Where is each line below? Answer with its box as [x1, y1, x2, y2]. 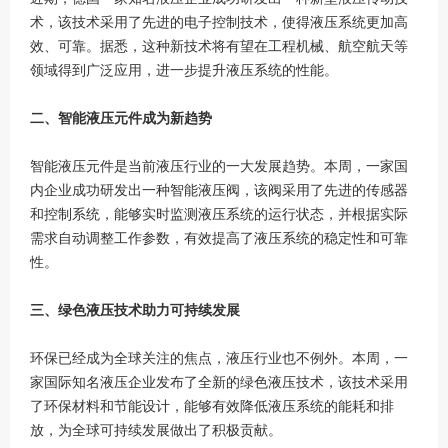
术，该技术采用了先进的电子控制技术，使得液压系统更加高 [30, 11, 408, 31]
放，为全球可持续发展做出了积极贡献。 [30, 419, 282, 439]
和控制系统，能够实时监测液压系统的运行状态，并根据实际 [30, 203, 408, 223]
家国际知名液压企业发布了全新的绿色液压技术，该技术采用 [30, 371, 408, 391]
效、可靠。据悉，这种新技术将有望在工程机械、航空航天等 [30, 35, 408, 55]
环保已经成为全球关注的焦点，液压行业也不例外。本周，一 [30, 347, 408, 367]
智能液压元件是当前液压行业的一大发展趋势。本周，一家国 [30, 155, 408, 175]
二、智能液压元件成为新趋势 [30, 107, 212, 127]
